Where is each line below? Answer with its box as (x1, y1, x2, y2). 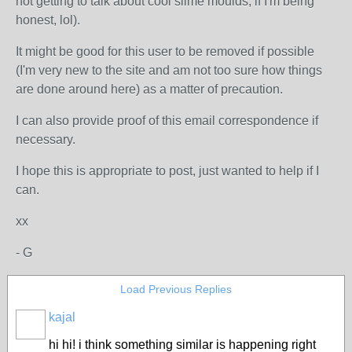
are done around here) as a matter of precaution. (16, 82, 283, 96)
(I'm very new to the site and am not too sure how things (16, 64, 322, 77)
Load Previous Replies (120, 283, 232, 295)
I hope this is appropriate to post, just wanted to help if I (16, 164, 319, 178)
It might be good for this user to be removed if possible (16, 45, 314, 58)
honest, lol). (16, 13, 80, 27)
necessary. (16, 133, 75, 146)
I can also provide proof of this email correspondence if (16, 114, 318, 127)
